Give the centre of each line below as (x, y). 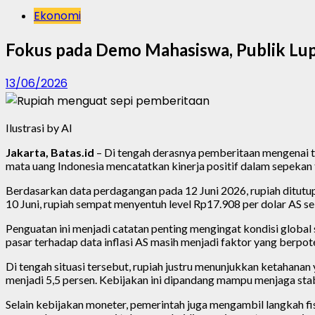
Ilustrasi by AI (39, 127)
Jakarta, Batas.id (50, 152)
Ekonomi (57, 16)
